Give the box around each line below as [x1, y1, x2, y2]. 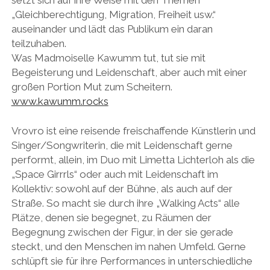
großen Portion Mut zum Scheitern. [11, 80, 172, 93]
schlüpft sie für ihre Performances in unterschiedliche [11, 255, 253, 268]
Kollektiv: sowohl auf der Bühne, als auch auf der [11, 183, 233, 195]
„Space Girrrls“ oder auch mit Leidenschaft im [11, 168, 218, 181]
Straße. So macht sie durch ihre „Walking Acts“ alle [11, 197, 240, 210]
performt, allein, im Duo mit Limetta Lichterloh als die [11, 154, 255, 166]
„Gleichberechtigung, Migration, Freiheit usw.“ [11, 8, 216, 20]
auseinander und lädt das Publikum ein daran [11, 22, 213, 35]
